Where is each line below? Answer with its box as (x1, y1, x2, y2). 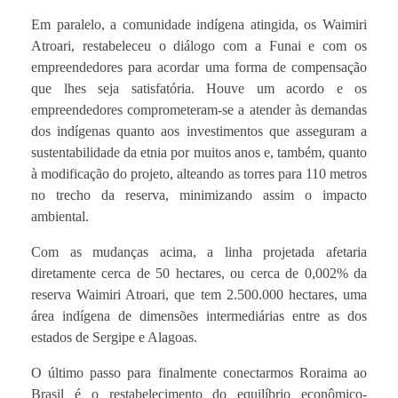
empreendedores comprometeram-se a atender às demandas (31, 101, 367, 117)
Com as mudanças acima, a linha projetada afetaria (31, 243, 367, 259)
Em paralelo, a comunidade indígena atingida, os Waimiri (31, 16, 367, 32)
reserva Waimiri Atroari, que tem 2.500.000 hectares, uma (31, 286, 367, 302)
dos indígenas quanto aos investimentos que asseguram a (31, 123, 367, 139)
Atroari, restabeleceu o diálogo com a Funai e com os (31, 37, 367, 53)
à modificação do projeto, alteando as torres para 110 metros (31, 165, 367, 181)
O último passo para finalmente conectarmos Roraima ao (31, 364, 367, 380)
